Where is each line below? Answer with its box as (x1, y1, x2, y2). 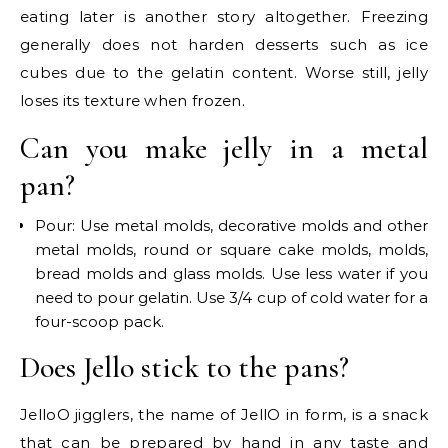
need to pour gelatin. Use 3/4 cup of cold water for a (35, 288, 428, 307)
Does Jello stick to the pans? (20, 349, 349, 386)
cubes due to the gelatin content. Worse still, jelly (20, 63, 428, 82)
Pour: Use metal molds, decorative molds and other (35, 216, 428, 235)
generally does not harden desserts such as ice (20, 35, 428, 54)
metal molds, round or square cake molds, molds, (35, 240, 428, 259)
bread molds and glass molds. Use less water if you (35, 264, 428, 283)
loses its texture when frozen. (20, 91, 246, 110)
